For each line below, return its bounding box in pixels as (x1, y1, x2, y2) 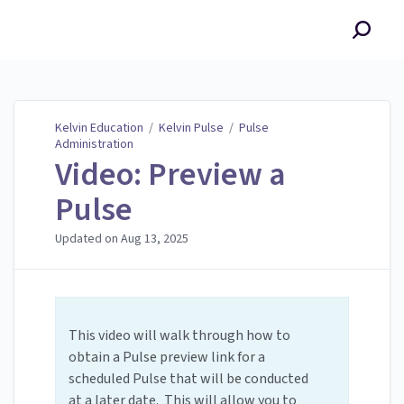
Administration (55, 135, 133, 153)
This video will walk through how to (69, 326, 290, 346)
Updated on (55, 230, 121, 249)
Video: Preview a (55, 151, 286, 198)
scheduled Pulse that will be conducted (69, 369, 308, 390)
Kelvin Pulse (159, 119, 224, 137)
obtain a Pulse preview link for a (69, 347, 265, 368)
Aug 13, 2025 (121, 230, 188, 249)
